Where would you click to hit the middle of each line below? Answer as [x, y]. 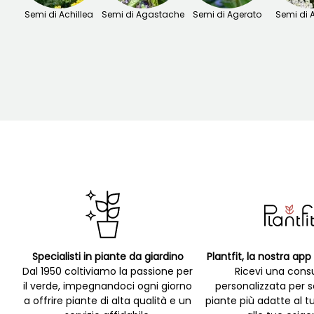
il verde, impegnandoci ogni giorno [108, 286]
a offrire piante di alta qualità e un [108, 301]
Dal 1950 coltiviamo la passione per [108, 272]
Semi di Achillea [59, 15]
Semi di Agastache [143, 15]
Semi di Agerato [227, 15]
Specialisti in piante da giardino [108, 257]
